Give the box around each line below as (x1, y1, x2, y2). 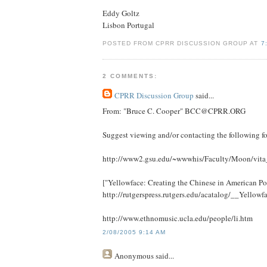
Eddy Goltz (103, 7, 139, 18)
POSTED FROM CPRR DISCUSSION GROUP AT (103, 39, 261, 46)
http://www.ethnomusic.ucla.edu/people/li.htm (103, 213, 253, 224)
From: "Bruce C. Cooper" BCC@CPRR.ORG (103, 105, 246, 117)
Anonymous (114, 250, 154, 261)
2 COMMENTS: (103, 72, 158, 79)
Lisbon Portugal (103, 19, 154, 30)
